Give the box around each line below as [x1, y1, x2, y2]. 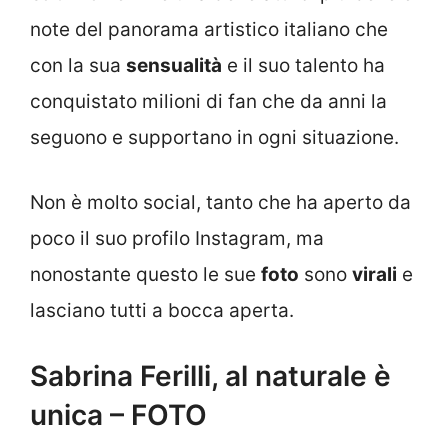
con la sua [30, 54, 126, 78]
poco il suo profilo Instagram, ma [30, 226, 324, 250]
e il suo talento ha [222, 54, 385, 78]
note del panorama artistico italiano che [30, 18, 388, 42]
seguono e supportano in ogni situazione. [30, 126, 399, 150]
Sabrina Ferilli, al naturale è [30, 359, 391, 394]
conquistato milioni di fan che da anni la [30, 90, 387, 114]
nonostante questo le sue [30, 262, 261, 286]
